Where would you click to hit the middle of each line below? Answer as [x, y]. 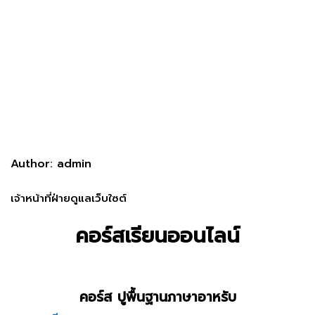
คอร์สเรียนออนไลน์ [157, 236]
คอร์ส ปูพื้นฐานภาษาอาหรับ [157, 297]
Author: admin [51, 164]
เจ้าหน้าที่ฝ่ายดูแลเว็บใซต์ [69, 199]
